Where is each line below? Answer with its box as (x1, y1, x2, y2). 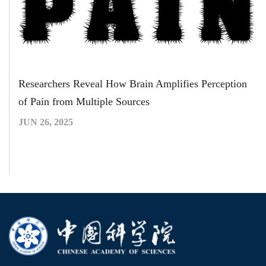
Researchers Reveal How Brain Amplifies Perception (18, 77, 247, 90)
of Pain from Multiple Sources (18, 95, 150, 107)
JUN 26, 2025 (18, 116, 73, 127)
